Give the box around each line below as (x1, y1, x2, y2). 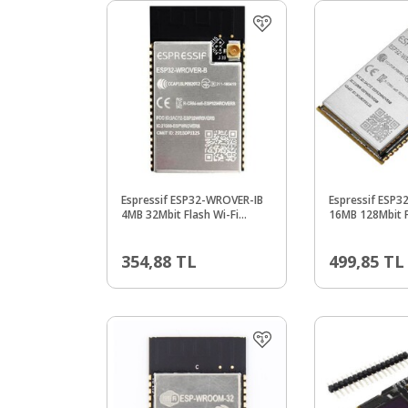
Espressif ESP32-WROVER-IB (121, 191, 263, 208)
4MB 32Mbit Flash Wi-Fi (121, 206, 239, 222)
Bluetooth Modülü (121, 220, 214, 237)
